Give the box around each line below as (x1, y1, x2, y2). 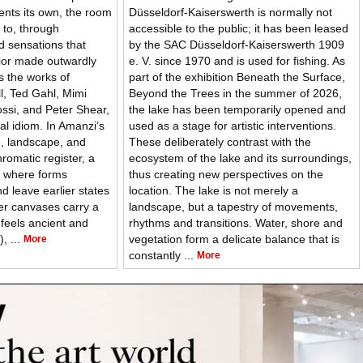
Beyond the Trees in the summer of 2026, (129, 87, 342, 100)
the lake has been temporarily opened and (129, 103, 346, 117)
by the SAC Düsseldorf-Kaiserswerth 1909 (129, 38, 344, 52)
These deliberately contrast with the (129, 135, 311, 149)
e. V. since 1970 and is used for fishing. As (129, 54, 345, 68)
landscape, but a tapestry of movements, (129, 200, 338, 214)
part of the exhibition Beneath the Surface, (129, 70, 345, 84)
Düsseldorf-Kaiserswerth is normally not (129, 6, 332, 19)
